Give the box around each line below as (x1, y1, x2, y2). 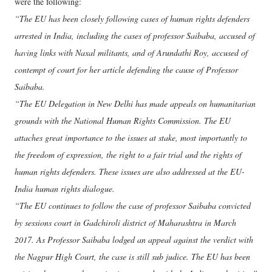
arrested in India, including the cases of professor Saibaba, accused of (15, 29, 255, 41)
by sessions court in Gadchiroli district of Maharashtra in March (15, 216, 236, 228)
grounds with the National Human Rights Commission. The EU (15, 114, 231, 126)
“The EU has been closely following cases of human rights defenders (15, 12, 250, 24)
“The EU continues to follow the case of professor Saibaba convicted (15, 199, 251, 211)
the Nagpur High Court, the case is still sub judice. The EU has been (15, 250, 250, 262)
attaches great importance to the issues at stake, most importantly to (15, 131, 247, 143)
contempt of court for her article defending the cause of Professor (15, 63, 238, 75)
